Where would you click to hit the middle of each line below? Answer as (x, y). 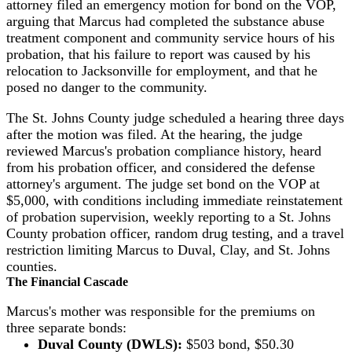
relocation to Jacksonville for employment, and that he (162, 71)
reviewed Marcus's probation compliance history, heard (164, 150)
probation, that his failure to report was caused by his (158, 55)
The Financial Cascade (67, 281)
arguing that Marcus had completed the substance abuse (165, 22)
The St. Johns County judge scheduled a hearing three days (175, 117)
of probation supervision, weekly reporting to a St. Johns (169, 216)
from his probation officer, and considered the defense (161, 167)
